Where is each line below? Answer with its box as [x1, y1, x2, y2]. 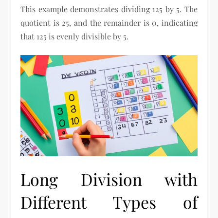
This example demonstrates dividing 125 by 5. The [20, 4, 198, 15]
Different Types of [20, 190, 198, 213]
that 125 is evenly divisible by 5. [20, 31, 129, 42]
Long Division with [20, 167, 198, 190]
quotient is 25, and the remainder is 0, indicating [20, 18, 198, 28]
